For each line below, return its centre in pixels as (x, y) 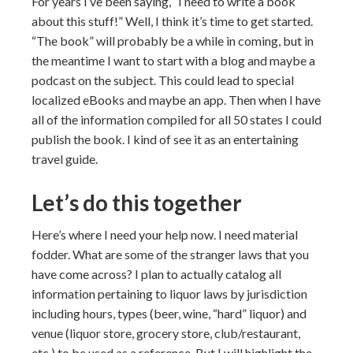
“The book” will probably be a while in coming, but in (173, 41)
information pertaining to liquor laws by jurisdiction (169, 294)
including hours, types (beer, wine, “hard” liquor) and (169, 313)
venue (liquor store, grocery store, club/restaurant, (166, 333)
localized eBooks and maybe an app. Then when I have (176, 100)
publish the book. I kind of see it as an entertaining (165, 139)
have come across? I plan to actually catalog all (156, 274)
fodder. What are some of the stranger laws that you (170, 254)
